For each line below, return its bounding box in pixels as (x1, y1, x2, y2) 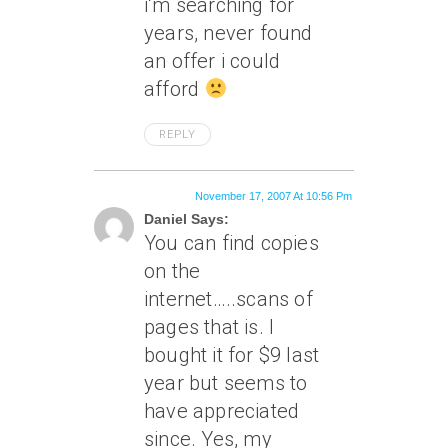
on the (144, 259, 201, 284)
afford (144, 77, 205, 102)
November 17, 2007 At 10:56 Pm (195, 190, 352, 203)
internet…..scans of (144, 287, 313, 312)
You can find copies (144, 231, 319, 256)
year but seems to (144, 371, 308, 396)
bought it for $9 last (144, 343, 320, 368)
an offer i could (144, 49, 281, 74)
